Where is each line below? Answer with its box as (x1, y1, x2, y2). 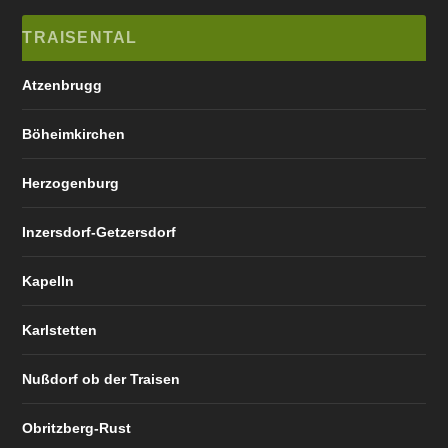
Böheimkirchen (22, 125, 126, 142)
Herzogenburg (22, 174, 120, 191)
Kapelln (22, 272, 75, 289)
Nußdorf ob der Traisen (22, 370, 181, 387)
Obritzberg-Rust (22, 419, 132, 436)
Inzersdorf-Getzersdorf (22, 223, 177, 240)
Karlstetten (22, 321, 98, 338)
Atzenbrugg (22, 76, 103, 93)
